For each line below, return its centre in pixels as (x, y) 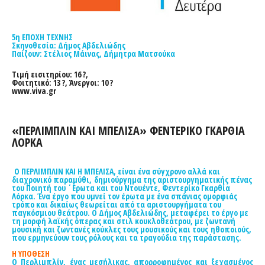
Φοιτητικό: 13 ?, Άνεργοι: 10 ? (62, 82)
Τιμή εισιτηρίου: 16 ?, (50, 74)
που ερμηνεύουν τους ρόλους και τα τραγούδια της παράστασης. (127, 237)
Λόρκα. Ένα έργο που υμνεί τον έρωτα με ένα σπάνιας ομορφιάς (125, 196)
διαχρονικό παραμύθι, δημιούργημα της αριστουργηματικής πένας (132, 179)
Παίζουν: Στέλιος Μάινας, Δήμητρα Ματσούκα (93, 53)
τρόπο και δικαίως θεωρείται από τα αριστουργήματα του (117, 204)
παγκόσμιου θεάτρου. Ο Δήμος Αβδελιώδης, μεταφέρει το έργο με (130, 212)
